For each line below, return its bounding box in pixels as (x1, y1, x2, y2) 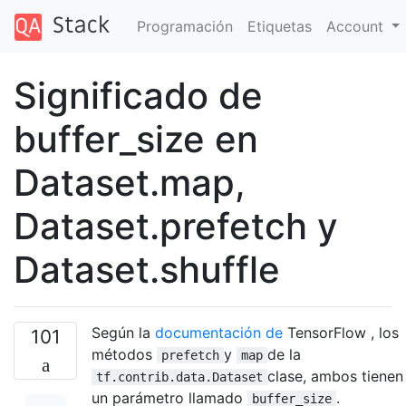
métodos (92, 344, 157, 363)
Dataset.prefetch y (14, 203, 338, 248)
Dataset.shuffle (14, 246, 280, 292)
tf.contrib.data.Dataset (96, 369, 263, 384)
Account (325, 16, 388, 35)
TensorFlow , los (283, 323, 399, 342)
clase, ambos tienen (267, 366, 403, 385)
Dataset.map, (14, 159, 246, 205)
